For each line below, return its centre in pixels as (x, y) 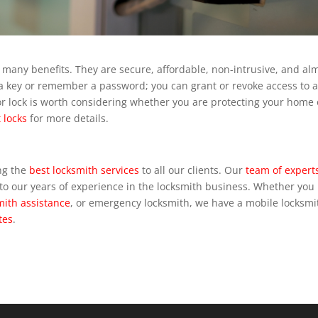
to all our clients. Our (193, 170)
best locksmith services (84, 170)
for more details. (68, 118)
